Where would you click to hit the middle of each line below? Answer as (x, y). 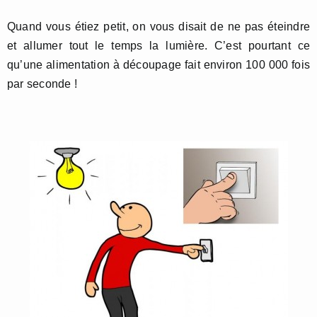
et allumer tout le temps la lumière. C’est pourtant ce (158, 46)
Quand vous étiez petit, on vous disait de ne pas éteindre (158, 27)
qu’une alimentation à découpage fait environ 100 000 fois (158, 65)
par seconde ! (42, 84)
